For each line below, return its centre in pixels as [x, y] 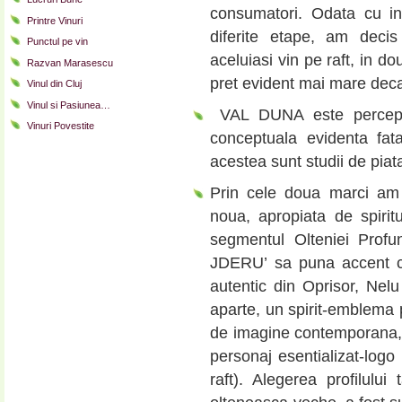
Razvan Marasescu [70, 62]
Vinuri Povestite [61, 126]
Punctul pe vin [57, 42]
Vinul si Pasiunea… [69, 105]
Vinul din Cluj [54, 84]
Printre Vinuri [55, 20]
